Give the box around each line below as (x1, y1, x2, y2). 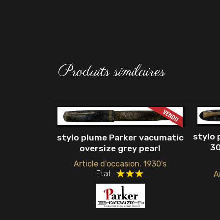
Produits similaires (58, 61, 165, 82)
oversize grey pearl (80, 143, 161, 154)
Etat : (96, 169, 115, 179)
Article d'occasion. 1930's (74, 159, 166, 169)
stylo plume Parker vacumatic (56, 133, 184, 143)
